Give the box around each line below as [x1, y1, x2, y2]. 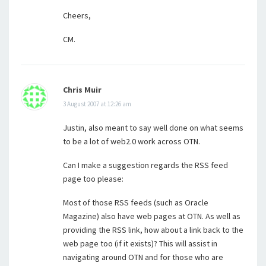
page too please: [63, 173, 123, 184]
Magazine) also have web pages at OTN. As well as [63, 211, 240, 221]
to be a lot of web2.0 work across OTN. [63, 136, 200, 147]
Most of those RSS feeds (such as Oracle [63, 197, 208, 208]
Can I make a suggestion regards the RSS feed [63, 160, 228, 170]
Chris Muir [63, 84, 102, 95]
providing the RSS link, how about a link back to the [63, 224, 243, 235]
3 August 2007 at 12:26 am [63, 100, 131, 108]
